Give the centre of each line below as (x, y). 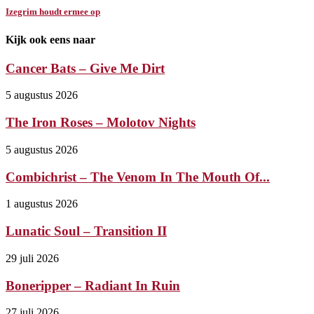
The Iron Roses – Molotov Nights (101, 123)
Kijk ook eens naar (50, 39)
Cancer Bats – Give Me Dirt (85, 68)
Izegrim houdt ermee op (53, 12)
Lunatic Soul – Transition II (86, 231)
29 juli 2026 (32, 258)
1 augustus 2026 (42, 204)
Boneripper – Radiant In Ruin (93, 285)
